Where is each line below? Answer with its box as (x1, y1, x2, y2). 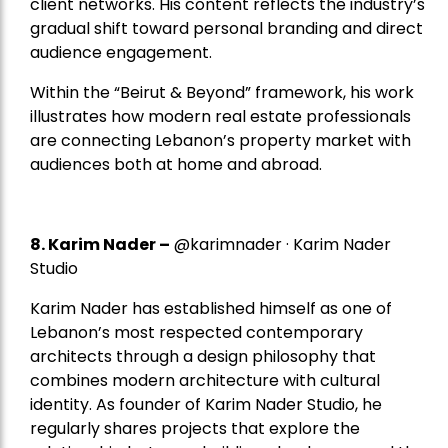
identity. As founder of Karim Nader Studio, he (30, 392, 382, 416)
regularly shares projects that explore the (30, 416, 360, 440)
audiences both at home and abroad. (30, 152, 322, 176)
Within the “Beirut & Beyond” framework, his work (30, 80, 414, 104)
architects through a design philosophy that (30, 344, 376, 368)
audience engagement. (30, 40, 212, 64)
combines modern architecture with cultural (30, 368, 380, 392)
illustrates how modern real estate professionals (30, 104, 411, 128)
